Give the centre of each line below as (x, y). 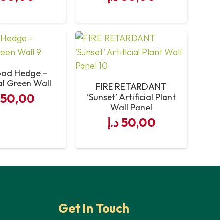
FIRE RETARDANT (131, 87)
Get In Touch (94, 208)
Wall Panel (131, 108)
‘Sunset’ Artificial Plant (131, 97)
